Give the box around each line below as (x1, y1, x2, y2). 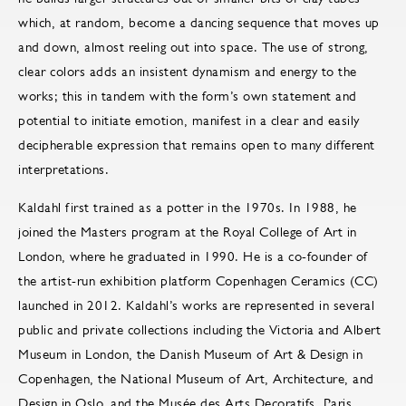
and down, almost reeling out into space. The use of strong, (18, 39, 369, 55)
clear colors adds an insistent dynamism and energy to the (18, 63, 357, 80)
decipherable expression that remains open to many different (18, 137, 375, 153)
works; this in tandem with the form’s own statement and (18, 88, 357, 104)
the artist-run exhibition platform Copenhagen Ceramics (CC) (18, 273, 379, 289)
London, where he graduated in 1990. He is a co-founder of (18, 248, 369, 265)
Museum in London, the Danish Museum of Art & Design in (18, 346, 362, 362)
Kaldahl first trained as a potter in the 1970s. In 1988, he (18, 199, 357, 216)
